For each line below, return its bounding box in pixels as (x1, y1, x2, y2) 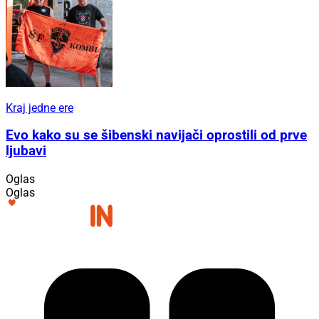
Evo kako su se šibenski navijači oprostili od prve (6, 127, 307, 144)
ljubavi (6, 143, 46, 159)
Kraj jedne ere (6, 100, 73, 115)
